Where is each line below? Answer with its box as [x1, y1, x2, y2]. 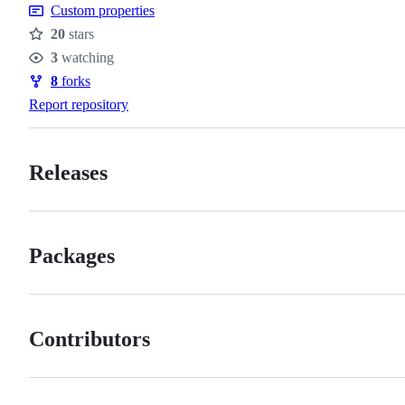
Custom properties [51, 2, 155, 18]
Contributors [29, 326, 150, 351]
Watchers [29, 59, 98, 79]
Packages [29, 243, 115, 268]
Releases [29, 160, 108, 184]
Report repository [29, 96, 128, 112]
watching [58, 49, 114, 65]
